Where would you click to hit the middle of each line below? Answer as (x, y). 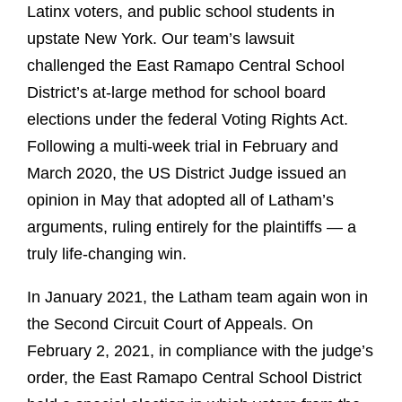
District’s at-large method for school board (176, 93)
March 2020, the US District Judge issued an (187, 174)
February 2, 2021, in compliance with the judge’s (200, 351)
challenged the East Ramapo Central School (186, 66)
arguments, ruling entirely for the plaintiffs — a (192, 227)
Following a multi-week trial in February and (183, 147)
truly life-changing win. (109, 254)
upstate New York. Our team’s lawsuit (161, 39)
